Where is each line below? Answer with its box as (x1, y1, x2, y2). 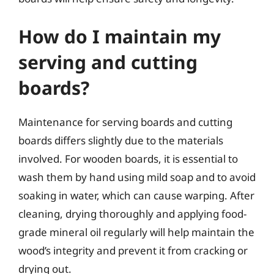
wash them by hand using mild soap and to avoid (18, 169, 256, 184)
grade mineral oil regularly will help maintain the (18, 224, 254, 239)
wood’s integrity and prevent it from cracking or (18, 243, 248, 257)
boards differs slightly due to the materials (18, 133, 223, 147)
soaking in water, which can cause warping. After (18, 188, 254, 202)
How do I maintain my (18, 23, 221, 49)
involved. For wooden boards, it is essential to (18, 151, 238, 166)
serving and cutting (18, 49, 198, 75)
